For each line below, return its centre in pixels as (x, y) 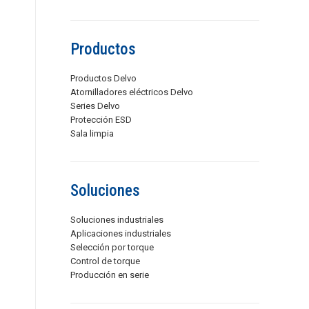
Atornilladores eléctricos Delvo (132, 92)
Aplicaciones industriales (121, 233)
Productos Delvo (103, 78)
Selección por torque (112, 247)
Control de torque (105, 261)
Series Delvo (95, 106)
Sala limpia (92, 133)
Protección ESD (101, 120)
